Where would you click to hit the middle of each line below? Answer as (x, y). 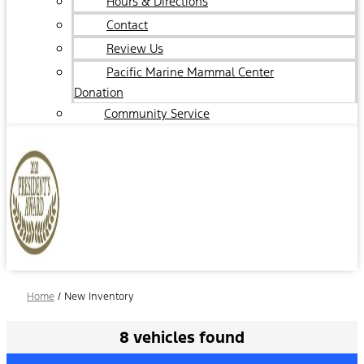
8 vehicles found (182, 337)
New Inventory (99, 297)
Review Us (135, 48)
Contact (127, 25)
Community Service (157, 113)
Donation (99, 92)
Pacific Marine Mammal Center (190, 72)
